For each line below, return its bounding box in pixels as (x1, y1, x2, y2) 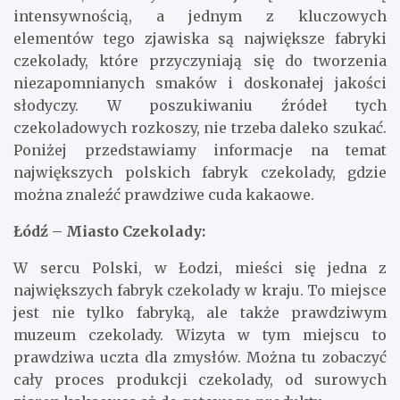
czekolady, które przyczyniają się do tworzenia (13, 52, 387, 71)
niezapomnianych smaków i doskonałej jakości (13, 74, 387, 93)
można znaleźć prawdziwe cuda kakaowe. (13, 186, 314, 204)
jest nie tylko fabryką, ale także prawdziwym (13, 304, 387, 322)
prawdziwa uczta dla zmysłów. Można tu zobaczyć (13, 348, 387, 367)
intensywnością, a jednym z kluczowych (13, 7, 387, 26)
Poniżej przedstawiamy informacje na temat (13, 141, 387, 160)
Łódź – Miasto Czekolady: (13, 222, 205, 241)
